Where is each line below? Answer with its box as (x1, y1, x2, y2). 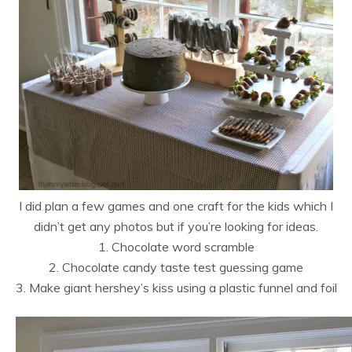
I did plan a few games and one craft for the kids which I (19, 197, 333, 214)
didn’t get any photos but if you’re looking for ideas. (34, 218, 318, 234)
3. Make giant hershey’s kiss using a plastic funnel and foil (15, 279, 337, 295)
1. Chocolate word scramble (97, 238, 255, 255)
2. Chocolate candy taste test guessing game (49, 258, 303, 275)
